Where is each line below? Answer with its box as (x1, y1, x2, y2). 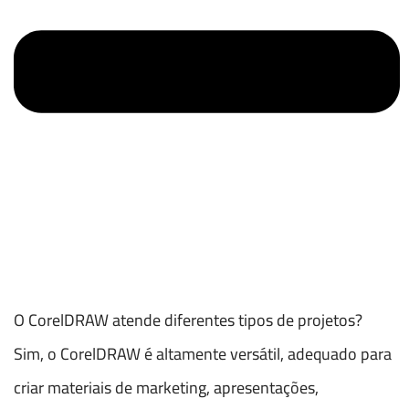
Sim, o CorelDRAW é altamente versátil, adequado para (14, 339, 392, 370)
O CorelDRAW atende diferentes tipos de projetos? (14, 305, 362, 336)
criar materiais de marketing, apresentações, (14, 372, 319, 404)
